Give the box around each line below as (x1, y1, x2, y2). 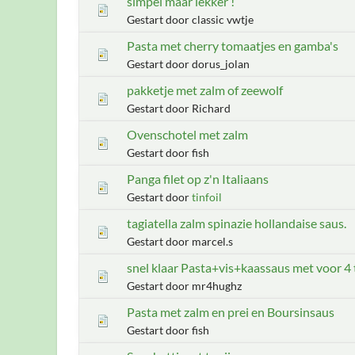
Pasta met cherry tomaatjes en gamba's (127, 37, 338, 53)
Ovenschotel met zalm (127, 126, 248, 142)
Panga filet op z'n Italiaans (127, 170, 269, 186)
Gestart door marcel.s (127, 234, 233, 248)
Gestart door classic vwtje (127, 12, 254, 26)
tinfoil (192, 189, 222, 204)
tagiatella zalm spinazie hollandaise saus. (127, 215, 346, 231)
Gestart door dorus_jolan (127, 56, 250, 71)
